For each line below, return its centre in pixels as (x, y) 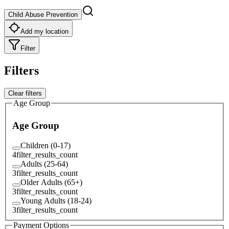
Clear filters (25, 93)
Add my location (44, 31)
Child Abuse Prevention (43, 14)
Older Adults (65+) (51, 182)
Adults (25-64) (44, 164)
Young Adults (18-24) (56, 200)
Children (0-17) (45, 145)
